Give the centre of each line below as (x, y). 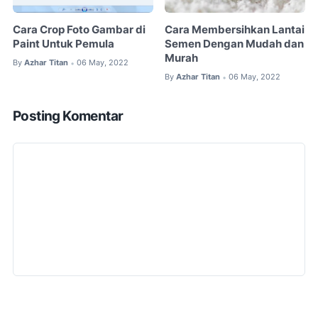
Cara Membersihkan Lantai (235, 30)
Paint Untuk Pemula (64, 44)
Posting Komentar (68, 116)
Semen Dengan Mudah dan (235, 44)
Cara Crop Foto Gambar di (79, 30)
